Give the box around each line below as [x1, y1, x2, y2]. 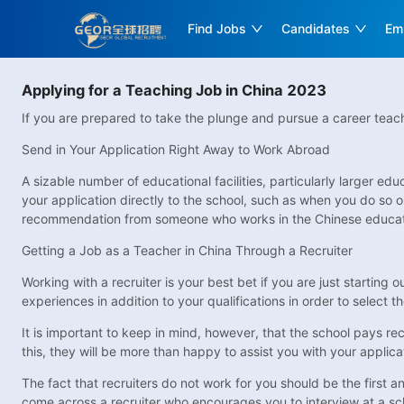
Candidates [281, 21, 351, 36]
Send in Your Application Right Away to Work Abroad [22, 142, 330, 158]
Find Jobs [188, 21, 247, 36]
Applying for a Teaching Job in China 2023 [22, 81, 326, 99]
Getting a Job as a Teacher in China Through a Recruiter [22, 243, 353, 259]
